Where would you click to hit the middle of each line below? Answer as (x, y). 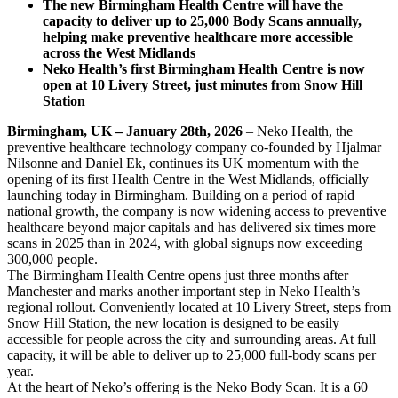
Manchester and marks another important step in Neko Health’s (183, 291)
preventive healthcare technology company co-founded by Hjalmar (194, 147)
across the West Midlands (121, 52)
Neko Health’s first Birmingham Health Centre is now (204, 68)
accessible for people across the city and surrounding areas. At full (191, 338)
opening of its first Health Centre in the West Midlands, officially (188, 179)
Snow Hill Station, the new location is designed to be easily (173, 322)
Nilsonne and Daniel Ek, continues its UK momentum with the (183, 163)
